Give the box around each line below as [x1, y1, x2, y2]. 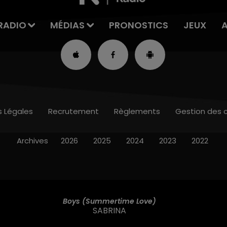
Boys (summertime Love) [62, 196, 156, 206]
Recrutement [48, 106, 99, 117]
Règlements [114, 106, 160, 117]
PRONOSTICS [109, 19, 169, 32]
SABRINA [92, 204, 126, 216]
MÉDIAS [50, 19, 85, 32]
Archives [16, 135, 48, 146]
